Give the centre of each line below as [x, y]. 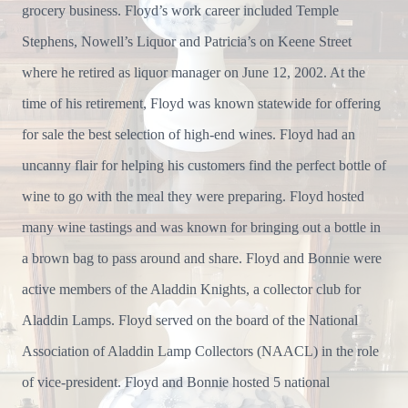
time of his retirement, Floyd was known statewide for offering [201, 103]
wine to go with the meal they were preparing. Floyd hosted [193, 196]
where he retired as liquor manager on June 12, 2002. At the [194, 72]
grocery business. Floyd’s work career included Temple [180, 10]
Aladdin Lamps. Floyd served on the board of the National [190, 320]
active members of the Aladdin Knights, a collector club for [191, 289]
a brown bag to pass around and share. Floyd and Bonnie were [202, 258]
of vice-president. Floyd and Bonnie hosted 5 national [176, 382]
